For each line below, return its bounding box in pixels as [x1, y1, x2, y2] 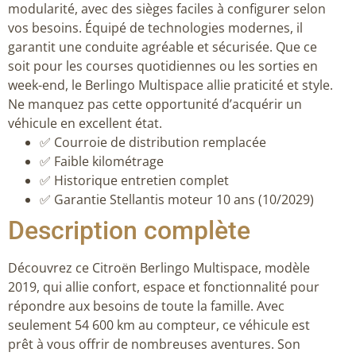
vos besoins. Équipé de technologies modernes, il [8, 18, 303, 37]
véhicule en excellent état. [8, 114, 162, 132]
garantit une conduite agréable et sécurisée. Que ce [8, 37, 317, 56]
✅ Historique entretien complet [40, 171, 229, 189]
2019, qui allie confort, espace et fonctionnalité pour [8, 277, 319, 296]
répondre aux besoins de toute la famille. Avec [8, 296, 284, 315]
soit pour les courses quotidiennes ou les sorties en [8, 56, 318, 75]
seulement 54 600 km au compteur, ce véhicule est [8, 315, 313, 334]
